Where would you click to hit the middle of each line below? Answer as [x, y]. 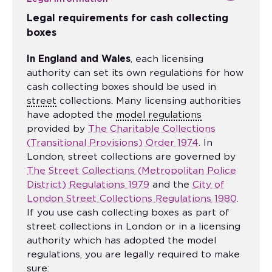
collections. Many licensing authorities [149, 101]
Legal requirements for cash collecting [127, 18]
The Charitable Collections [152, 129]
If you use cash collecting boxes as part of [128, 212]
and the [171, 185]
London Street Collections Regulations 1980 [132, 199]
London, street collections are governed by [131, 157]
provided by [57, 129]
